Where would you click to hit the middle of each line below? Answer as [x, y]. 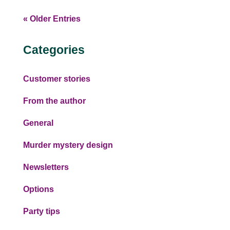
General [38, 123]
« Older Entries [52, 18]
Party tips [41, 211]
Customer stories [56, 79]
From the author [54, 101]
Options [38, 189]
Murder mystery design [68, 145]
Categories [54, 50]
